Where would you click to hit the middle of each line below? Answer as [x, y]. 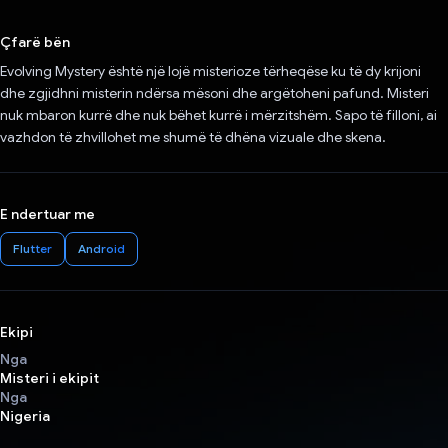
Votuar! [237, 20]
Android [101, 249]
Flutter [32, 249]
